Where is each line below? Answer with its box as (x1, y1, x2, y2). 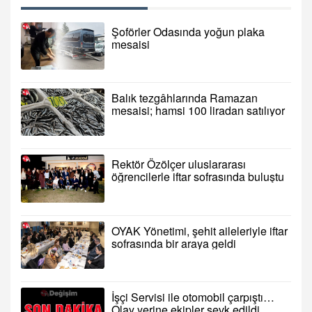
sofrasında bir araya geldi (111, 235, 236, 251)
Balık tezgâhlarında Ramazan (111, 90, 258, 107)
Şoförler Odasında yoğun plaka (111, 23, 265, 40)
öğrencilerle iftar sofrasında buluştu (111, 169, 284, 185)
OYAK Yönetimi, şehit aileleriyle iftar (111, 222, 288, 239)
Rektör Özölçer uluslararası (111, 156, 246, 173)
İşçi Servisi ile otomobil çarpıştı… (111, 289, 274, 306)
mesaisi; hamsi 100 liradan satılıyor (111, 102, 285, 119)
